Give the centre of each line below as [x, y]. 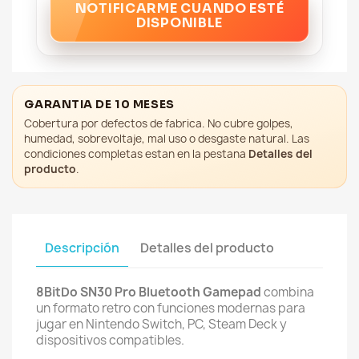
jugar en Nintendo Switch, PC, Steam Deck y [161, 325]
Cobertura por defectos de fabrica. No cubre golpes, [159, 123]
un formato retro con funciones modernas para [171, 309]
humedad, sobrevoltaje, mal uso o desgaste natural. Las [167, 138]
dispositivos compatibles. [110, 341]
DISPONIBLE [179, 22]
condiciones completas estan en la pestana [137, 153]
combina [288, 292]
